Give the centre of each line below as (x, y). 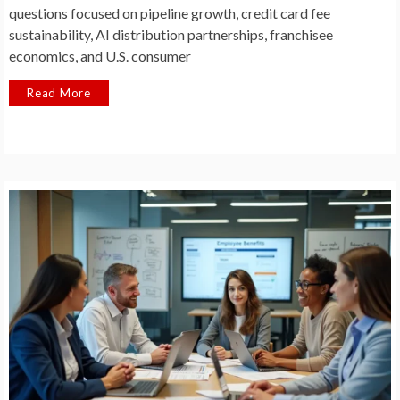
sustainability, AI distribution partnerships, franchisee (171, 35)
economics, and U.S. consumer (100, 56)
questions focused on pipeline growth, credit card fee (170, 13)
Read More (59, 93)
